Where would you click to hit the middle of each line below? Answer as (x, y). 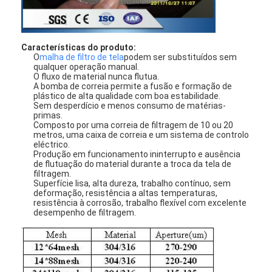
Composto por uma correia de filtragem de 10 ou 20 (134, 125)
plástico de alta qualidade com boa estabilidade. (127, 96)
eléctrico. (52, 144)
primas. (48, 115)
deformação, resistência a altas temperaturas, (126, 193)
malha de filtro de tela (82, 57)
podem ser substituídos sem (181, 57)
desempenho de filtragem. (85, 212)
